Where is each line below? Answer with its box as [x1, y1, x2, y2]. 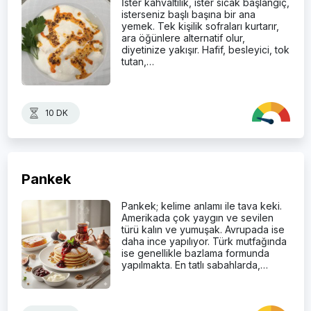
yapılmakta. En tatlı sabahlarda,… [121, 258, 268, 271]
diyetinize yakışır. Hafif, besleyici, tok [121, 43, 289, 56]
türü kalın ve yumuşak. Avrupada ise [121, 223, 285, 235]
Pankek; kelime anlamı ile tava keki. [121, 199, 282, 212]
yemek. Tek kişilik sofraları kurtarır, [121, 19, 279, 32]
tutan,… [121, 55, 154, 67]
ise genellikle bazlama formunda [121, 246, 269, 259]
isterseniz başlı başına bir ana [121, 8, 255, 20]
